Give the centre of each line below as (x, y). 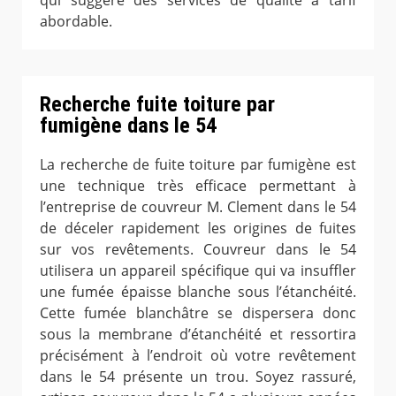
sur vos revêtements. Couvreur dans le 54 (198, 249)
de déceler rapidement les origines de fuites (198, 228)
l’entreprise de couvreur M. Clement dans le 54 (198, 206)
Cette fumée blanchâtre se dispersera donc (198, 312)
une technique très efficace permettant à (198, 185)
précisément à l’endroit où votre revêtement (198, 355)
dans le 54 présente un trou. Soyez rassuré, (198, 376)
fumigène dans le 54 (128, 126)
